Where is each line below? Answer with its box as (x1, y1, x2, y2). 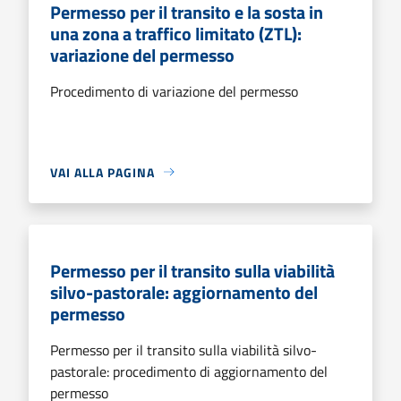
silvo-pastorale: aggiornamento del (50, 277, 318, 306)
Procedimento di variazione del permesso (50, 80, 298, 102)
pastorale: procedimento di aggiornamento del (50, 360, 328, 382)
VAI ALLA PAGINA (50, 162, 155, 182)
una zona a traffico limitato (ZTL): (50, 19, 302, 47)
